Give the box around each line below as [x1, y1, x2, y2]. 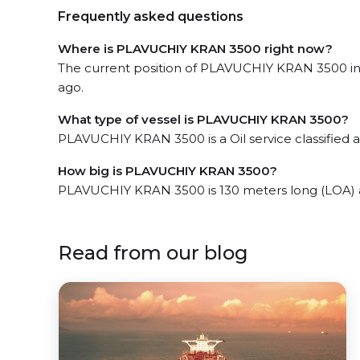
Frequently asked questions [58, 9, 243, 24]
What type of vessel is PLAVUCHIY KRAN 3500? [58, 112, 349, 127]
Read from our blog [58, 241, 248, 264]
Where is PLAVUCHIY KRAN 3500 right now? [58, 41, 333, 56]
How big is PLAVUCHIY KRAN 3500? [58, 163, 277, 178]
